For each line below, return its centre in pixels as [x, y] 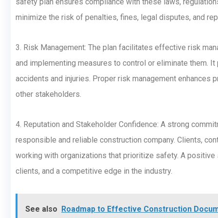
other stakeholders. [48, 94]
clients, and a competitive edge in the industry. [94, 171]
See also [41, 209]
